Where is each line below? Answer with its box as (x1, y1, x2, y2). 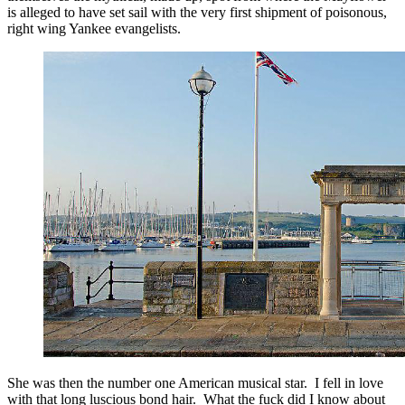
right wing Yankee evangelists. (7, 21, 181, 37)
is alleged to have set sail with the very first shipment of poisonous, (7, 5, 387, 21)
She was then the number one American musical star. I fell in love (7, 375, 383, 391)
